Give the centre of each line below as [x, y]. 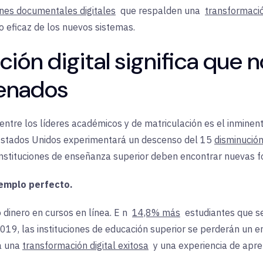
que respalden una [160, 10]
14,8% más [156, 212]
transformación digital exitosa [85, 245]
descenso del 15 [177, 139]
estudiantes [210, 212]
